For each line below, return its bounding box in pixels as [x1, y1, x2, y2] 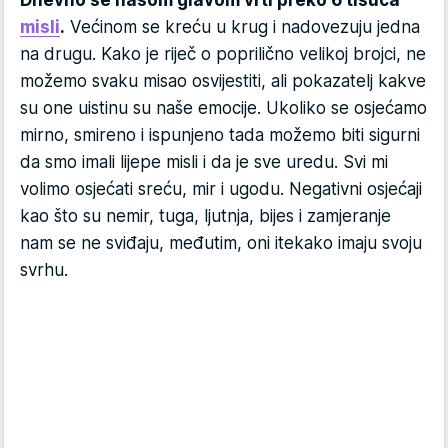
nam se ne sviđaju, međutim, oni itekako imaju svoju [20, 233, 422, 254]
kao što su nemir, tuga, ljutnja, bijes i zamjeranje [20, 206, 391, 227]
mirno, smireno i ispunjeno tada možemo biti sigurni [20, 125, 420, 146]
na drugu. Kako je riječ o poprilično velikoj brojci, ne [20, 44, 426, 65]
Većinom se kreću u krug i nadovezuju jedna [65, 17, 420, 38]
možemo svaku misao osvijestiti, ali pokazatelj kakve [20, 71, 426, 92]
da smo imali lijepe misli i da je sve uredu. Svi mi [20, 152, 388, 173]
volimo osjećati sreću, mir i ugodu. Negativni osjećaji [20, 179, 422, 200]
